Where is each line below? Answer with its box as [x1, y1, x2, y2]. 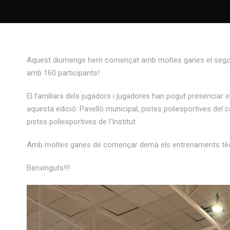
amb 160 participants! [27, 68, 100, 78]
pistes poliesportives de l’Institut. [27, 117, 137, 126]
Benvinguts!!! [27, 163, 70, 172]
